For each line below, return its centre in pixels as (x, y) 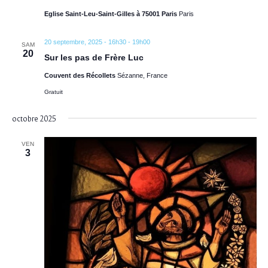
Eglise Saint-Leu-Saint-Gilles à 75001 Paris (111, 14)
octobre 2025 (34, 119)
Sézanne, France (142, 76)
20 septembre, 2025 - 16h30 (85, 42)
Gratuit (53, 92)
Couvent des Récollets (80, 76)
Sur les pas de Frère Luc (94, 58)
